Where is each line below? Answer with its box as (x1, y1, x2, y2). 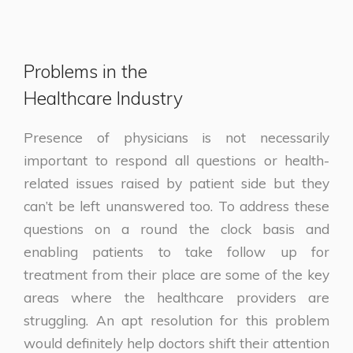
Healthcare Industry (24, 86, 183, 110)
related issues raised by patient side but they (24, 174, 329, 191)
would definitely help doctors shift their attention (24, 334, 329, 351)
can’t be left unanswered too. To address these (24, 197, 329, 214)
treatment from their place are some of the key (24, 266, 329, 283)
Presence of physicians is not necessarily (24, 128, 329, 146)
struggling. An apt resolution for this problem (24, 311, 329, 329)
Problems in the (24, 59, 147, 83)
